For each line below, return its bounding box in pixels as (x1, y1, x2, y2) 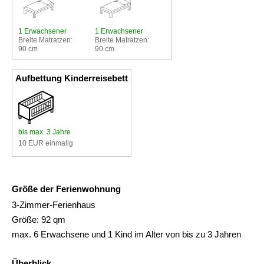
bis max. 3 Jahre (18, 127, 71, 136)
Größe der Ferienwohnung (12, 183, 121, 194)
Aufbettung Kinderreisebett (15, 72, 128, 83)
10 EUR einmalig (18, 138, 73, 147)
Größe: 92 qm (12, 214, 65, 225)
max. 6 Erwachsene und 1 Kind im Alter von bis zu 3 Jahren (12, 229, 241, 239)
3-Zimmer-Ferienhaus (12, 199, 95, 210)
